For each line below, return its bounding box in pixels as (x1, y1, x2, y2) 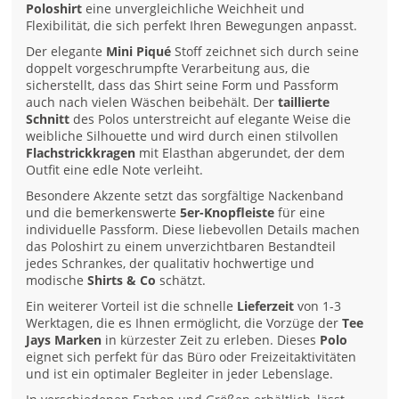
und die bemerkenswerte (26, 204, 181, 222)
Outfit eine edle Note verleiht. (26, 161, 204, 179)
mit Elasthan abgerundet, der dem (135, 144, 346, 162)
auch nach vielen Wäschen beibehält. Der (26, 94, 279, 111)
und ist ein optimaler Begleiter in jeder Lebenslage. (26, 365, 334, 383)
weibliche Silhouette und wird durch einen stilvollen (26, 127, 339, 145)
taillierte (278, 94, 330, 111)
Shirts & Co (87, 272, 157, 289)
